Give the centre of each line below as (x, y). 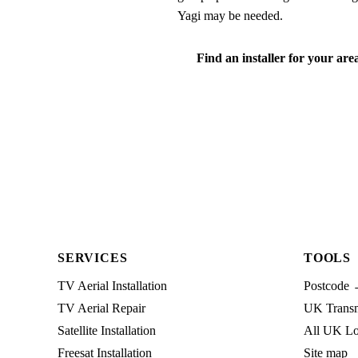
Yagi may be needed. (230, 15)
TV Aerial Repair (101, 308)
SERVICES (93, 257)
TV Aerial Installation (112, 285)
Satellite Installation (107, 330)
